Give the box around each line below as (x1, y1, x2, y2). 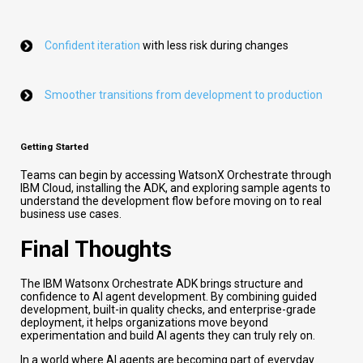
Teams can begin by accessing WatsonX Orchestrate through (20, 168, 331, 181)
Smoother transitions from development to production (45, 88, 325, 101)
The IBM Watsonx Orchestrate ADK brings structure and (20, 277, 303, 291)
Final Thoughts (20, 235, 172, 263)
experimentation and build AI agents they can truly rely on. (20, 329, 315, 343)
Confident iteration (45, 38, 140, 52)
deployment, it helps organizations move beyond (20, 316, 268, 330)
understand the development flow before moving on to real (20, 194, 322, 207)
